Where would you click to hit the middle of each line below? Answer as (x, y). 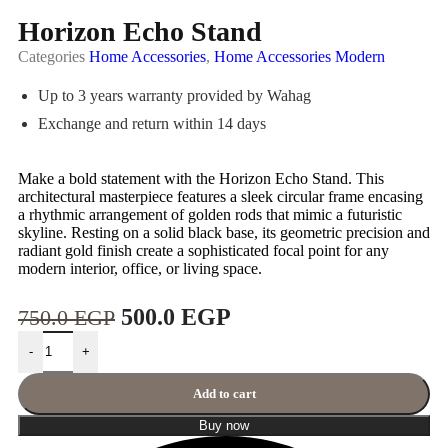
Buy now (224, 425)
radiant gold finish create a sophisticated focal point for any (203, 250)
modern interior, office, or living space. (140, 268)
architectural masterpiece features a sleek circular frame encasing (220, 196)
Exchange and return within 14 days (152, 123)
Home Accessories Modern (299, 56)
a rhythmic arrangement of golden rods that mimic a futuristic (210, 214)
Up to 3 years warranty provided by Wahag (174, 95)
